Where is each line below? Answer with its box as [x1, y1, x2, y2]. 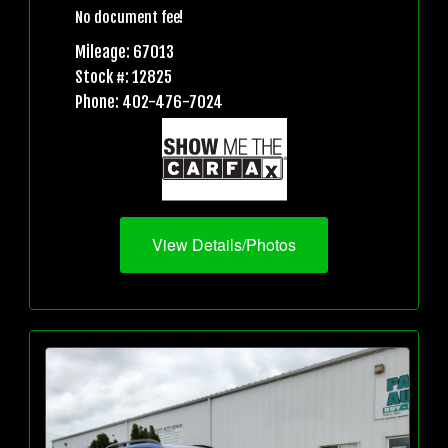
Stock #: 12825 [75, 66, 172, 87]
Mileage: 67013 [75, 41, 174, 62]
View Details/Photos [152, 233, 296, 257]
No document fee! [75, 7, 183, 27]
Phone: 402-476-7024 [75, 91, 223, 112]
